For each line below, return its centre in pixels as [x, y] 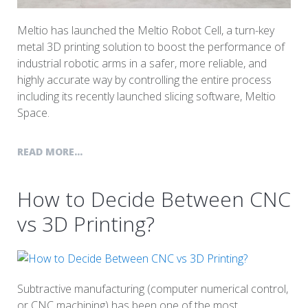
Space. [33, 112]
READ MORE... [50, 151]
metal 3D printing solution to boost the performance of [151, 46]
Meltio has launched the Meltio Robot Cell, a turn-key [146, 30]
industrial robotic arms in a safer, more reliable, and [142, 63]
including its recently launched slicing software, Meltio [146, 96]
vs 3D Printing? [86, 223]
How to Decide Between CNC [154, 199]
